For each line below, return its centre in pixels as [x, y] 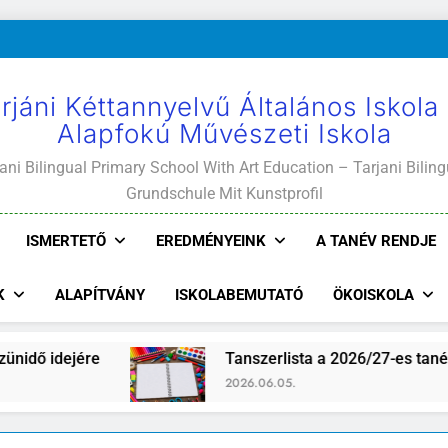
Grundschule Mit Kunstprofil [224, 193]
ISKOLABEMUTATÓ [238, 295]
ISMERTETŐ [65, 241]
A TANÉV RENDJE [375, 241]
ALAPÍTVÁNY [99, 295]
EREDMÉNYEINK [210, 241]
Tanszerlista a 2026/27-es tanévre [273, 358]
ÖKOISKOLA [373, 295]
